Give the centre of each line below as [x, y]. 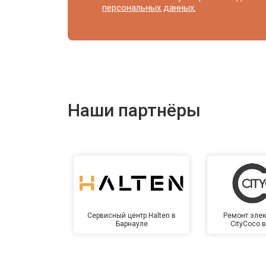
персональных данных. [149, 7]
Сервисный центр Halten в [132, 215]
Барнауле [132, 224]
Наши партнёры [134, 110]
